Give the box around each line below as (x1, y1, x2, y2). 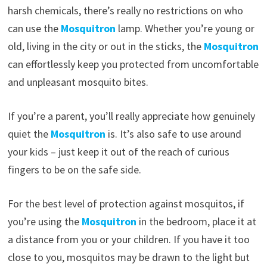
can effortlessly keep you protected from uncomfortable (7, 57, 259, 71)
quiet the (7, 126, 51, 141)
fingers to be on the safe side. (7, 162, 141, 176)
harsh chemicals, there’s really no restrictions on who (7, 3, 243, 17)
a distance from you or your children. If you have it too (7, 232, 250, 246)
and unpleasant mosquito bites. (7, 74, 148, 89)
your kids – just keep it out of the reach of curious (7, 144, 229, 159)
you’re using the (7, 214, 82, 228)
